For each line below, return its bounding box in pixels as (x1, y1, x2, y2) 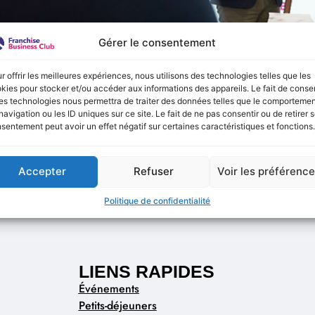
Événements (78, 281, 139, 297)
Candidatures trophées (96, 110, 219, 124)
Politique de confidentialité (104, 195, 211, 206)
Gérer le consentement (98, 36, 217, 50)
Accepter (18, 165, 67, 179)
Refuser (134, 165, 174, 179)
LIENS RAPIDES (78, 262, 214, 281)
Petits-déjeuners (78, 297, 157, 314)
